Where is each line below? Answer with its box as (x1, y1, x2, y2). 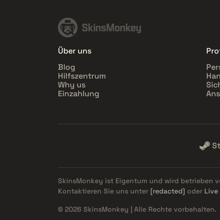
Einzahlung (58, 88, 99, 99)
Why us (58, 80, 85, 90)
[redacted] (150, 187, 185, 196)
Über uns (58, 46, 91, 56)
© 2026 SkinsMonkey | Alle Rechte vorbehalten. (58, 205, 217, 214)
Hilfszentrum (58, 71, 106, 82)
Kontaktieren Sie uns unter (58, 187, 150, 196)
